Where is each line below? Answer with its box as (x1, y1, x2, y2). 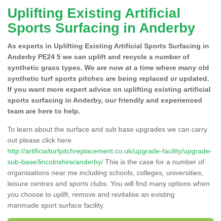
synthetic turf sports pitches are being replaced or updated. (7, 74, 209, 82)
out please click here (7, 136, 72, 144)
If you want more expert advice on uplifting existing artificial (7, 85, 211, 93)
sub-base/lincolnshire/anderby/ (7, 157, 103, 166)
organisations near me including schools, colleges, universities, (7, 168, 203, 177)
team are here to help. (7, 107, 80, 115)
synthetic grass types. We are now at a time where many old (7, 63, 209, 72)
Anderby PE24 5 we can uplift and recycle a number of (7, 52, 189, 61)
